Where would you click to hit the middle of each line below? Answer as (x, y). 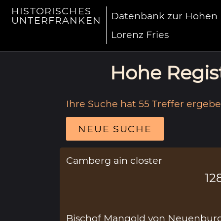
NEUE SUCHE (115, 129)
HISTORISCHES (51, 11)
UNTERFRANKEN (56, 20)
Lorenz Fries (140, 35)
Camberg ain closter (114, 160)
